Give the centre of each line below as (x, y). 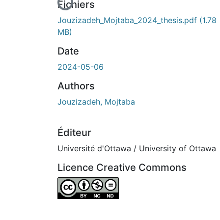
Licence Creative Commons (122, 167)
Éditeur (74, 132)
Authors (76, 86)
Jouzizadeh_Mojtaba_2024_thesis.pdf (128, 20)
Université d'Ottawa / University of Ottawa (137, 148)
